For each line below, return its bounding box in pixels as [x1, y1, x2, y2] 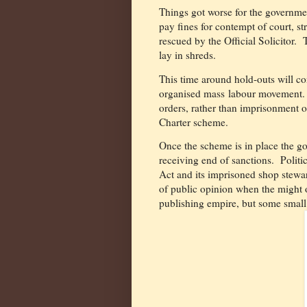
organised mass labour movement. [159, 86, 305, 100]
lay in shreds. [159, 48, 216, 62]
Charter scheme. [159, 114, 228, 129]
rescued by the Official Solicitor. [159, 34, 297, 48]
